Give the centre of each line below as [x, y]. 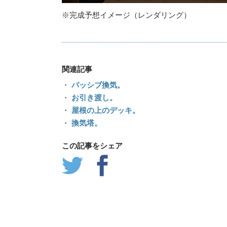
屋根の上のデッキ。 [105, 110]
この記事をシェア [92, 146]
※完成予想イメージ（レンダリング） [126, 15]
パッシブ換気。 [97, 85]
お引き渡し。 [93, 98]
